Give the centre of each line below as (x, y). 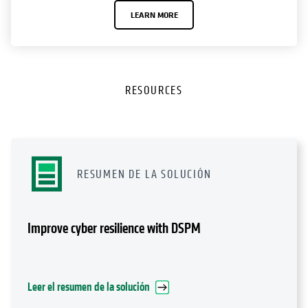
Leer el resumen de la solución (89, 287)
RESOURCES (154, 91)
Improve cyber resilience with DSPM (114, 229)
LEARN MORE (154, 14)
